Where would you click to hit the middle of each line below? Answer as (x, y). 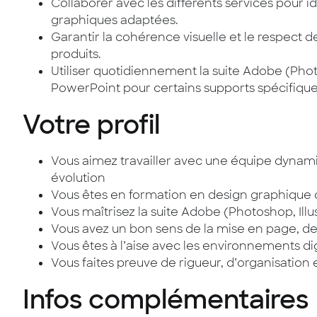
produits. (76, 54)
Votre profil (91, 125)
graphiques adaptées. (115, 20)
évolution (78, 178)
